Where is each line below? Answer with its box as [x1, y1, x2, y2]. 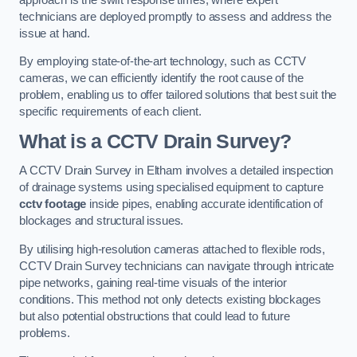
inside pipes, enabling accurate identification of [86, 198, 323, 211]
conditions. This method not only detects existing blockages [19, 292, 321, 306]
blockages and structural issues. [19, 214, 184, 228]
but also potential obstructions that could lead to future [19, 309, 290, 323]
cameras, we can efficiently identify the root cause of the [19, 72, 304, 85]
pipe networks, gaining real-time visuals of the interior [19, 276, 287, 289]
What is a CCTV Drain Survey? [19, 130, 292, 152]
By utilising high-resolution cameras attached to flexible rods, [19, 242, 325, 256]
